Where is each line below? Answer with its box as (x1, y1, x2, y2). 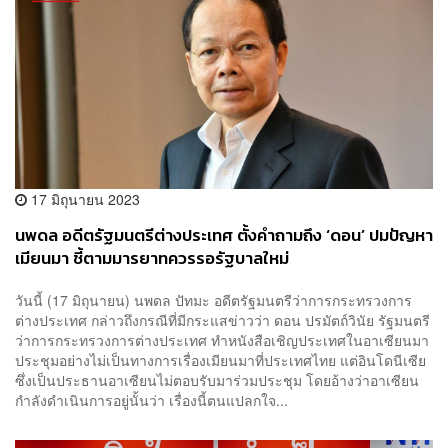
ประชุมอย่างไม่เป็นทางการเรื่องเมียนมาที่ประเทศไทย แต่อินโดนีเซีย (15, 349, 426, 370)
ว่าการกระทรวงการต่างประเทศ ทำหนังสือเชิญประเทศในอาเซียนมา (15, 329, 429, 350)
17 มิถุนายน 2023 (27, 189, 140, 210)
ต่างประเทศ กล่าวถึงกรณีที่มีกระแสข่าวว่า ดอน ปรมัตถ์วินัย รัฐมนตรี (15, 309, 430, 330)
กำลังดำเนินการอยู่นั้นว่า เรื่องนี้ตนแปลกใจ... (15, 389, 288, 410)
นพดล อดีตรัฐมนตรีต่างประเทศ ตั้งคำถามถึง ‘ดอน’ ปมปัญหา (15, 223, 433, 249)
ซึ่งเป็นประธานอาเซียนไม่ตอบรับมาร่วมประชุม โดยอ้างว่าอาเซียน (15, 369, 419, 390)
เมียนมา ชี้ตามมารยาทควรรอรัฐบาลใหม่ (15, 246, 289, 272)
